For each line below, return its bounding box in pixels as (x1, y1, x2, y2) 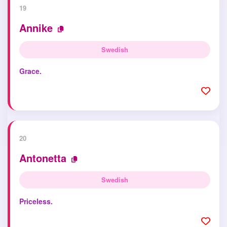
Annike (19, 20, 53, 35)
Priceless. (19, 196, 53, 206)
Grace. (19, 66, 42, 76)
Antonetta (19, 150, 66, 165)
